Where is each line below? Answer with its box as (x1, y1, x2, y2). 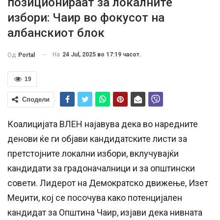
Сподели (22, 95, 50, 103)
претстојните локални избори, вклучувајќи (7, 148, 179, 159)
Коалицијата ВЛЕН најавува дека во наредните (7, 118, 198, 129)
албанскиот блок (7, 26, 105, 40)
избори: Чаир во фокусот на (7, 10, 165, 25)
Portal (18, 51, 35, 58)
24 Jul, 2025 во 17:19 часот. (62, 51, 141, 58)
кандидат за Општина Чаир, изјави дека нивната (7, 207, 202, 218)
